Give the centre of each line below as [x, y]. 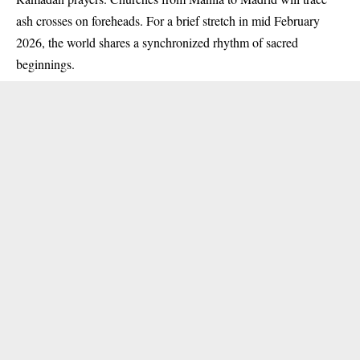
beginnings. [45, 64]
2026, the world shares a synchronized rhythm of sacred [157, 43]
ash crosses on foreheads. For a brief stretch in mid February [168, 21]
